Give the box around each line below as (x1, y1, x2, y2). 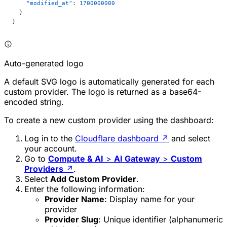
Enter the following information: (24, 183, 145, 194)
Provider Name (45, 194, 104, 204)
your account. (24, 143, 77, 154)
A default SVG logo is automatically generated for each (4, 76, 214, 87)
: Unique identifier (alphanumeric (98, 214, 223, 224)
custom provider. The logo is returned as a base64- (4, 86, 201, 97)
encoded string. (4, 96, 64, 107)
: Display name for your (104, 194, 195, 204)
